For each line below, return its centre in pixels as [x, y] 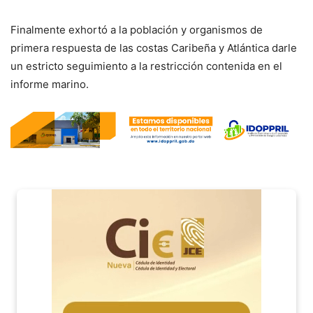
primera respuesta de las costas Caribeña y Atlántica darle [154, 48]
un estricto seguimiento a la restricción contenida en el [146, 66]
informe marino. [50, 84]
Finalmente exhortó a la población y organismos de [137, 29]
